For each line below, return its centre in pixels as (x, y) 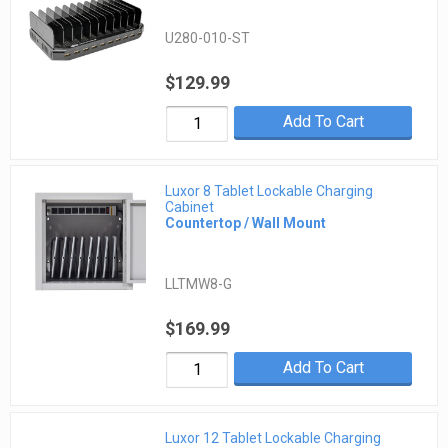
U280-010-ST (208, 37)
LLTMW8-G (199, 284)
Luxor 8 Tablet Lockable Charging (269, 191)
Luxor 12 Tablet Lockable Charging (273, 437)
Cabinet (190, 207)
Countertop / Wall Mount (246, 223)
